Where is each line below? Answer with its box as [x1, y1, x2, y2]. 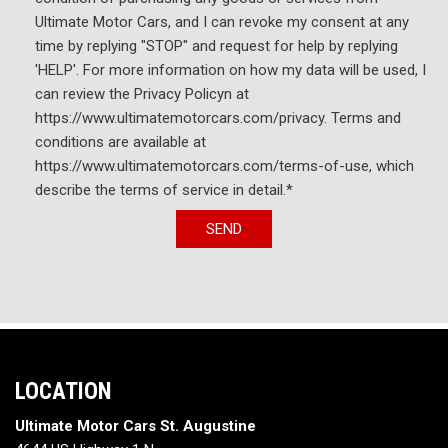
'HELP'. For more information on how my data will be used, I [35, 60, 426, 79]
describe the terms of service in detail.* [35, 180, 293, 199]
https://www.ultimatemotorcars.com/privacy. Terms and [35, 108, 401, 127]
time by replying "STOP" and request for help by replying [35, 36, 398, 55]
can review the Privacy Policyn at [35, 84, 249, 103]
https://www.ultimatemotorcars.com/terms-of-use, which [35, 156, 414, 175]
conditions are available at [35, 132, 206, 151]
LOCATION [15, 378, 111, 405]
